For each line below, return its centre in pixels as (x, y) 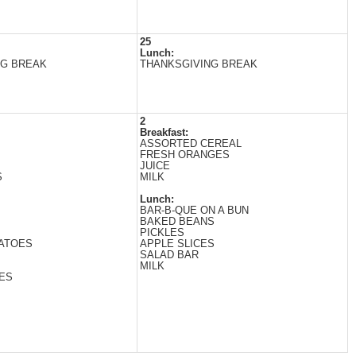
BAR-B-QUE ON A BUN (194, 211)
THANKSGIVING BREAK (199, 64)
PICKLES (162, 233)
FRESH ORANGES (185, 155)
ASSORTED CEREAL (191, 144)
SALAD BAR (169, 255)
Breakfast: (164, 133)
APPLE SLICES (177, 244)
